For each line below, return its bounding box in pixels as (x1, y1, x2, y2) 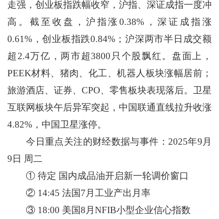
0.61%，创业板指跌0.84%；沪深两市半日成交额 (7, 34, 212, 44)
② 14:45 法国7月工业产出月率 (7, 188, 151, 198)
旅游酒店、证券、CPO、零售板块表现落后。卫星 (7, 85, 212, 96)
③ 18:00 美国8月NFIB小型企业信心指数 (7, 205, 191, 216)
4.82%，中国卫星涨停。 (7, 119, 107, 130)
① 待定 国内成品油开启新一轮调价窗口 (7, 171, 189, 181)
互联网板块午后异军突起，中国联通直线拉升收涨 (7, 102, 212, 113)
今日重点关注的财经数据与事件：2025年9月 (7, 136, 212, 147)
